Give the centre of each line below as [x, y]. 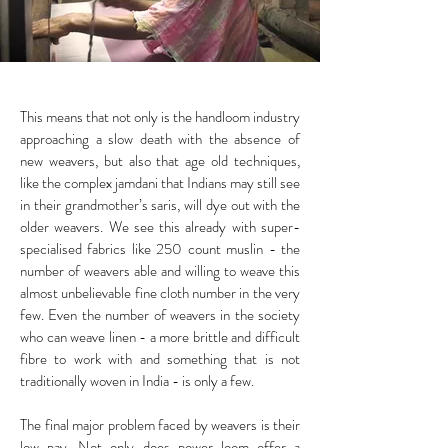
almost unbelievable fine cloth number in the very [160, 292]
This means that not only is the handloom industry [160, 116]
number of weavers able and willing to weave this [160, 270]
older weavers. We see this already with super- [160, 226]
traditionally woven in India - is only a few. [138, 380]
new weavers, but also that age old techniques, [160, 160]
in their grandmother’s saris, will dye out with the [160, 204]
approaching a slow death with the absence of [160, 138]
